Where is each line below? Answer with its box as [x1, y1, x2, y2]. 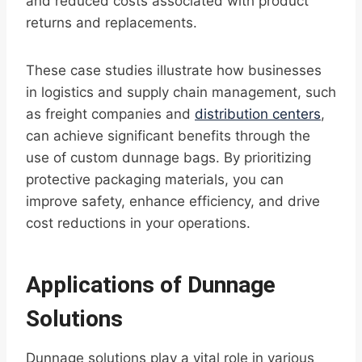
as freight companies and [26, 106, 195, 123]
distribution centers [195, 106, 321, 123]
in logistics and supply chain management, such [26, 84, 336, 101]
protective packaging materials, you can [26, 171, 284, 188]
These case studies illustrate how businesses [26, 62, 322, 79]
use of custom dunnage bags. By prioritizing [26, 149, 311, 166]
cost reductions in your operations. [26, 215, 250, 232]
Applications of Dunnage [26, 271, 276, 299]
